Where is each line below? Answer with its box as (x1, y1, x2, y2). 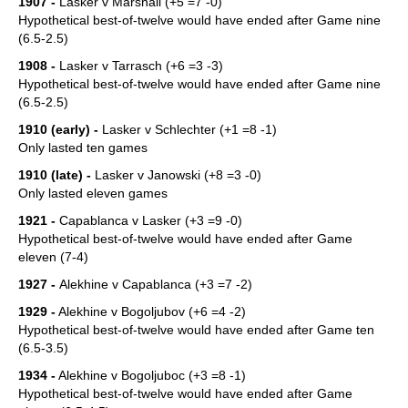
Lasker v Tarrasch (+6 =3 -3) (59, 58, 223, 73)
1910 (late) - (18, 168, 91, 182)
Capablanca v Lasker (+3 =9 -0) (56, 213, 242, 228)
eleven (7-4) (18, 250, 88, 264)
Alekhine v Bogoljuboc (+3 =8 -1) (56, 368, 246, 382)
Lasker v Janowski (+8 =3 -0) (91, 168, 261, 182)
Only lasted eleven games (18, 186, 168, 200)
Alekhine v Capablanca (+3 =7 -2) (59, 277, 252, 291)
